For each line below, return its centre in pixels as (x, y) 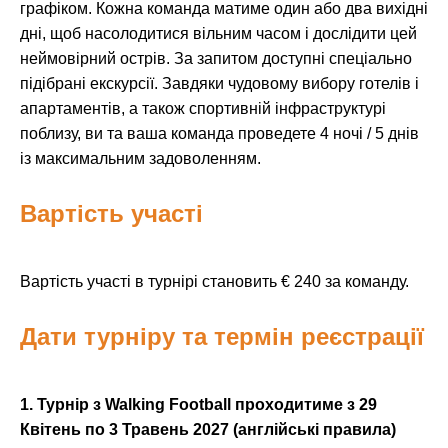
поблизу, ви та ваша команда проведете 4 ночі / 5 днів (219, 134)
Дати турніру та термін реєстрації (222, 337)
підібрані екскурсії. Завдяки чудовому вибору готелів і (219, 84)
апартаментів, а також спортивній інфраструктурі (203, 109)
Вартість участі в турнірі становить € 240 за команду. (214, 282)
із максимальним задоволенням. (140, 159)
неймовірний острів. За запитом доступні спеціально (216, 59)
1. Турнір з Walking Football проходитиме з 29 (198, 405)
